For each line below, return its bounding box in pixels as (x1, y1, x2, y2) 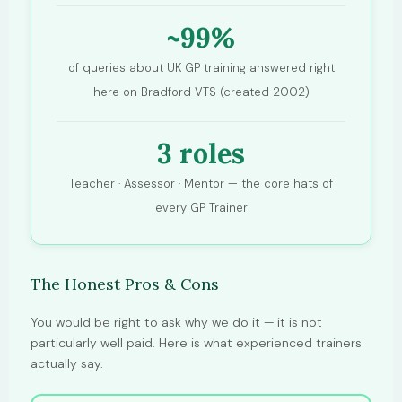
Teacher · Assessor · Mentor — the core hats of (69, 176, 333, 191)
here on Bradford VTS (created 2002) (92, 84, 310, 100)
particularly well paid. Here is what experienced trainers (31, 335, 362, 351)
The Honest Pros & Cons (31, 274, 219, 294)
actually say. (31, 355, 103, 371)
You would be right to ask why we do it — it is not (31, 314, 322, 330)
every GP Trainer (154, 200, 248, 215)
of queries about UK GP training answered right (67, 60, 335, 75)
